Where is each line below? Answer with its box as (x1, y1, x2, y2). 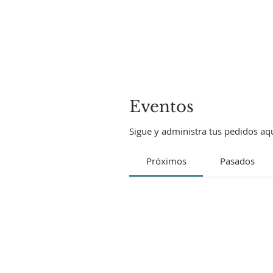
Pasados (219, 155, 255, 167)
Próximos (146, 155, 186, 167)
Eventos (129, 97, 194, 116)
